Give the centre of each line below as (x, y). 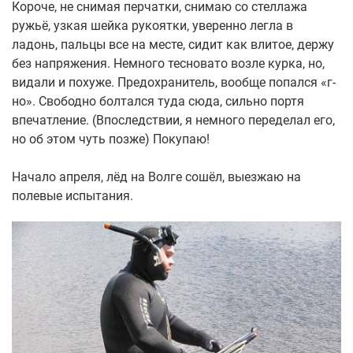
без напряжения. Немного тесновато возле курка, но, (168, 63)
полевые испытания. (72, 196)
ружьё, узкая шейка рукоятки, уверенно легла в (152, 26)
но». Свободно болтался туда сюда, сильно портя (158, 101)
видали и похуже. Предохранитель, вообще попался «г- (174, 82)
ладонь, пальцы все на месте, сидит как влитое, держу (173, 45)
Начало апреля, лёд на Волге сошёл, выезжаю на (156, 177)
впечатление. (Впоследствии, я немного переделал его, (173, 120)
